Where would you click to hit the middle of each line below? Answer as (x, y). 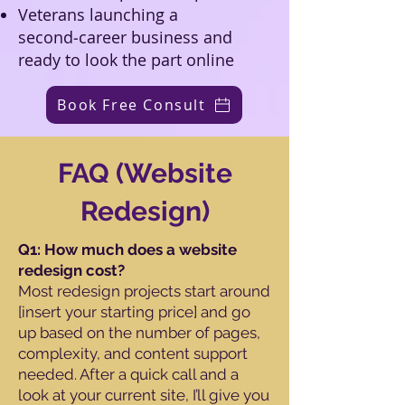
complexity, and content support (133, 353)
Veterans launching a (98, 14)
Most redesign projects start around (144, 291)
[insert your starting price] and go (134, 312)
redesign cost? (71, 270)
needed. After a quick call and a (128, 374)
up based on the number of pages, (139, 333)
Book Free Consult (132, 105)
